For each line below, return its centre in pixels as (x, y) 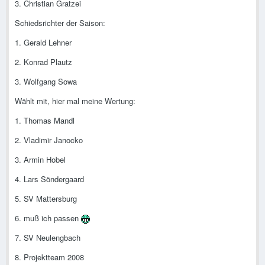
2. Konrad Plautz (43, 62)
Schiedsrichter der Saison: (60, 23)
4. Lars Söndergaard (49, 179)
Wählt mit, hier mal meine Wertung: (75, 101)
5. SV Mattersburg (46, 199)
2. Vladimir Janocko (49, 140)
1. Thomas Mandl (45, 121)
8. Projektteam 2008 (49, 257)
